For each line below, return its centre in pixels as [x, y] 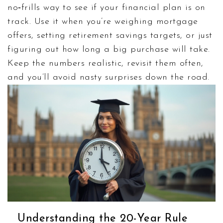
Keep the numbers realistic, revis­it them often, [106, 63]
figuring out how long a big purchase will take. [109, 49]
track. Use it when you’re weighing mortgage [103, 21]
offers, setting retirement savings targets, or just [110, 35]
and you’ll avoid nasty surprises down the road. [109, 77]
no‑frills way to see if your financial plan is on [107, 7]
